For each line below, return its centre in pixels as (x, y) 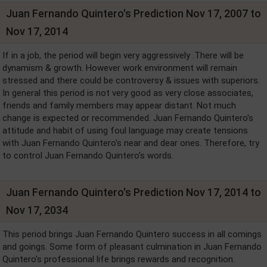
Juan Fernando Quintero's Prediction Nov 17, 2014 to (133, 192)
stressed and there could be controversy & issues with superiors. (131, 80)
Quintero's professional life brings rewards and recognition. (119, 259)
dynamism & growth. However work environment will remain (120, 68)
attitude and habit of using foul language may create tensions (125, 131)
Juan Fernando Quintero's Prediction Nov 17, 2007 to (133, 13)
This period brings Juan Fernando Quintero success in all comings (132, 234)
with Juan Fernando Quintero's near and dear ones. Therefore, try (131, 143)
